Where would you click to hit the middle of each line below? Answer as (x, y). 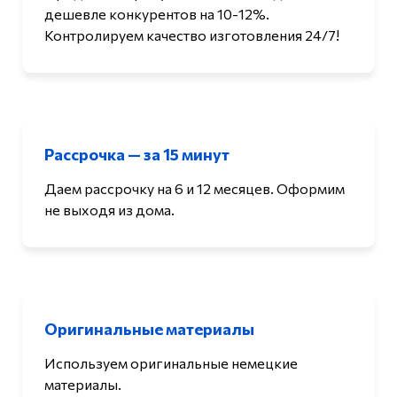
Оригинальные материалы (149, 329)
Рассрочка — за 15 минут (137, 155)
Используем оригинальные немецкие (171, 363)
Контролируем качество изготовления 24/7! (192, 35)
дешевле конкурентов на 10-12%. (157, 14)
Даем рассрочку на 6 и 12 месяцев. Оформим (195, 189)
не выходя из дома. (109, 210)
